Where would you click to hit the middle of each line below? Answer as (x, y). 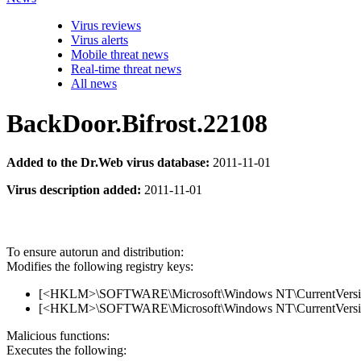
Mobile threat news (120, 55)
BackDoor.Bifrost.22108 (137, 123)
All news (94, 84)
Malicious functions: (58, 336)
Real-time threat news (126, 69)
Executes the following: (66, 351)
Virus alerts (100, 40)
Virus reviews (106, 26)
